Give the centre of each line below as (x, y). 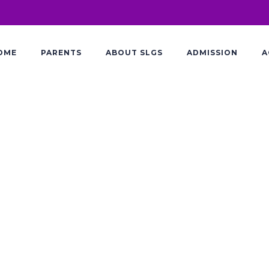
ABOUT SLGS (134, 53)
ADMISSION (212, 53)
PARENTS (61, 53)
